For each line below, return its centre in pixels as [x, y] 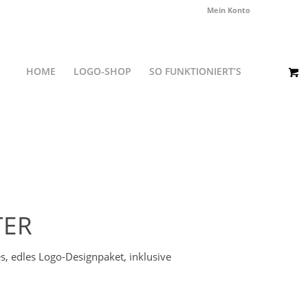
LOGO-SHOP [103, 71]
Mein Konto [229, 10]
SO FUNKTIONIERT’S [196, 71]
